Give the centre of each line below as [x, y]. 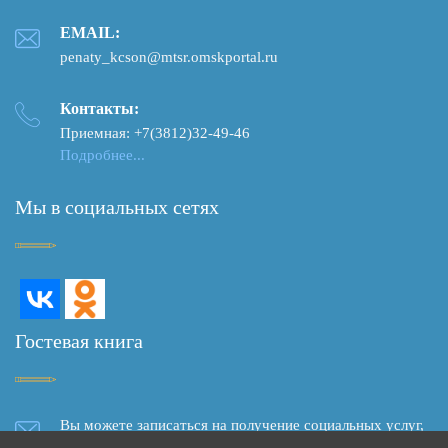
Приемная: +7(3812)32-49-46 [155, 132]
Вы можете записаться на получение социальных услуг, [242, 424]
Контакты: [99, 108]
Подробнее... [102, 154]
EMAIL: [90, 32]
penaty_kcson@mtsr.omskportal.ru [169, 56]
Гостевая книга [79, 340]
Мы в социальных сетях [117, 206]
